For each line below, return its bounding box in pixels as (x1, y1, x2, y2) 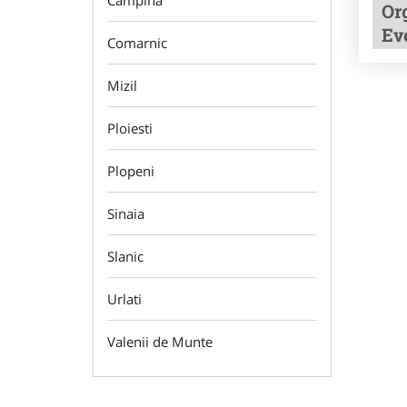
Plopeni (107, 162, 154, 180)
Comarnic (107, 34, 167, 52)
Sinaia (107, 204, 144, 223)
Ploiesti (107, 119, 153, 137)
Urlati (107, 290, 142, 308)
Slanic (107, 247, 144, 265)
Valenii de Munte (107, 333, 213, 351)
